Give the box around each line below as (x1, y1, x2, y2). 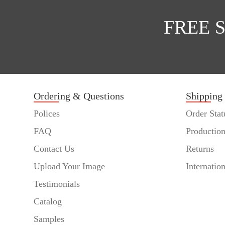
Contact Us (34, 144, 75, 154)
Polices (34, 108, 60, 119)
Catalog (34, 196, 62, 207)
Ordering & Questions (34, 90, 125, 102)
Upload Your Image (34, 161, 105, 172)
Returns (185, 144, 214, 154)
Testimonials (34, 179, 80, 189)
